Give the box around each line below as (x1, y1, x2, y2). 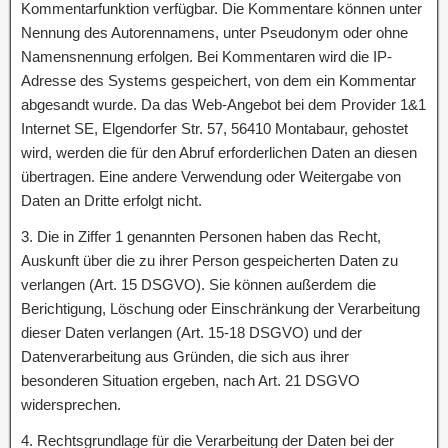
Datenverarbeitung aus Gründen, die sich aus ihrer (21, 348, 349, 365)
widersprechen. (21, 396, 121, 413)
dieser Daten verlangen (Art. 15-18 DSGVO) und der (21, 324, 362, 341)
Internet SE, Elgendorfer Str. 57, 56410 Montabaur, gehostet (21, 120, 408, 137)
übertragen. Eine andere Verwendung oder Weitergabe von (21, 168, 401, 185)
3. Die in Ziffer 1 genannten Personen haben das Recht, (21, 228, 381, 245)
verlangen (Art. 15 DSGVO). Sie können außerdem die (21, 276, 376, 293)
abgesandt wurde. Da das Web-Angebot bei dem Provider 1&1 (21, 96, 426, 113)
